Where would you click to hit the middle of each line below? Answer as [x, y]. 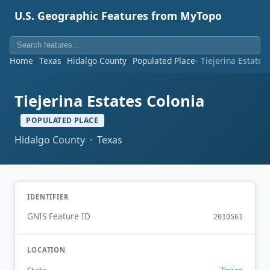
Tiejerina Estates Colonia [109, 101]
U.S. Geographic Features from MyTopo [118, 16]
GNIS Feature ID [59, 216]
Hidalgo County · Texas [68, 140]
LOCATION [47, 250]
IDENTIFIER [48, 196]
